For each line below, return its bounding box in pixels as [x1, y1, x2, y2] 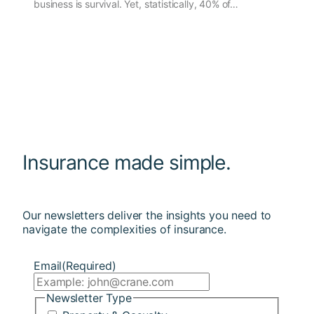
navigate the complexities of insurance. [22, 221, 226, 236]
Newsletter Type [46, 290, 132, 305]
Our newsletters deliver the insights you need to [22, 207, 272, 222]
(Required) [62, 258, 116, 273]
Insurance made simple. [22, 150, 231, 175]
